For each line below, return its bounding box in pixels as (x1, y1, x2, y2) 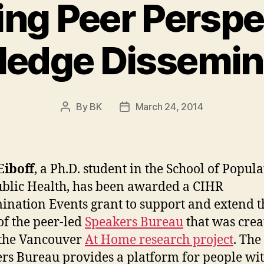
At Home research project (85, 232, 233, 248)
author (65, 115, 93, 128)
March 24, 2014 (135, 100, 203, 113)
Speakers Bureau (85, 214, 183, 230)
